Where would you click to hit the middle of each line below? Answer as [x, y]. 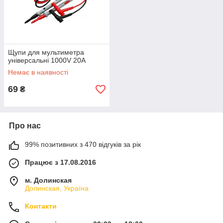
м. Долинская [48, 180]
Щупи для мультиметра [46, 52]
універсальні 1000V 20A [47, 60]
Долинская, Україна [57, 188]
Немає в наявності [38, 72]
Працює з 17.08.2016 [60, 162]
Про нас [25, 126]
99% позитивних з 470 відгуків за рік [83, 144]
